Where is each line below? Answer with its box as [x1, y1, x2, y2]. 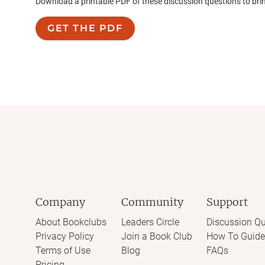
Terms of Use [35, 245, 91, 256]
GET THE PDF [47, 22, 123, 34]
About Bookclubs [35, 216, 106, 228]
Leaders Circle [121, 216, 179, 228]
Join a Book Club [121, 231, 192, 242]
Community [121, 195, 183, 209]
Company [35, 195, 85, 209]
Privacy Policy [35, 231, 94, 242]
